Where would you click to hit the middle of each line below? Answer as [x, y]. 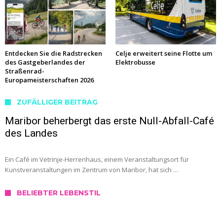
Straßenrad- [25, 71]
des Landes [31, 133]
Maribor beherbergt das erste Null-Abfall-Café [110, 121]
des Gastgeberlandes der [45, 62]
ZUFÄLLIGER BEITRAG [57, 102]
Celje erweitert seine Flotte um [164, 54]
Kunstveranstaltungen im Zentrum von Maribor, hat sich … [92, 170]
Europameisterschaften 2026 [49, 80]
